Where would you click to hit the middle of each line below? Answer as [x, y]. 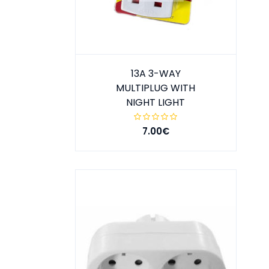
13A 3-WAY [156, 74]
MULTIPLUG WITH [156, 88]
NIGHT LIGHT [156, 103]
